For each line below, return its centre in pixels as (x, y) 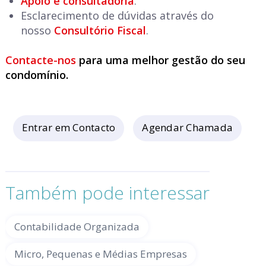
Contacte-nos (40, 60)
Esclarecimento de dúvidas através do (117, 15)
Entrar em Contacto (69, 127)
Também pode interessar (107, 193)
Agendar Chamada (187, 127)
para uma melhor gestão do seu (160, 60)
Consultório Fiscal (100, 30)
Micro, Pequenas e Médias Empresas (100, 254)
